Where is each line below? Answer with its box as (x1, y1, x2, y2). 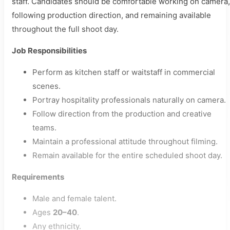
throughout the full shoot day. (12, 24, 119, 34)
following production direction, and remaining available (12, 10, 211, 20)
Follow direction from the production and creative (32, 109, 212, 119)
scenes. (32, 81, 61, 91)
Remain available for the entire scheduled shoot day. (32, 150, 222, 160)
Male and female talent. (32, 194, 117, 203)
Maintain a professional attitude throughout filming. (32, 137, 218, 146)
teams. (32, 123, 56, 132)
